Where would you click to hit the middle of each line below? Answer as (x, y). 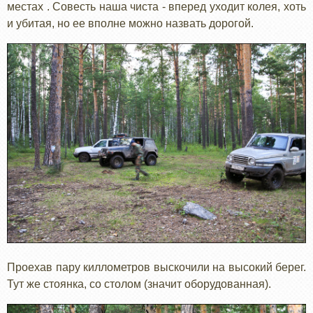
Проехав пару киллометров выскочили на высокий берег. (156, 267)
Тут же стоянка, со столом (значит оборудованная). (139, 284)
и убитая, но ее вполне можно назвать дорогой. (130, 24)
